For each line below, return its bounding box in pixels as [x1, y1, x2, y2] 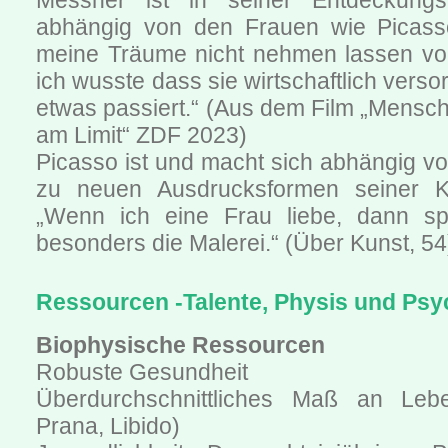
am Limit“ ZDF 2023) [36, 122, 247, 149]
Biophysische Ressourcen [36, 332, 325, 359]
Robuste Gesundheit [36, 359, 248, 386]
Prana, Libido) [36, 413, 180, 440]
